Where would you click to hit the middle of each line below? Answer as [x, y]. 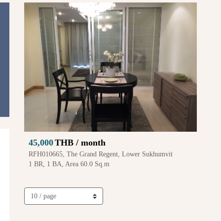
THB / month [80, 143]
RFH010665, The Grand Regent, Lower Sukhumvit [101, 154]
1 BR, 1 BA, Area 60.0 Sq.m [69, 164]
